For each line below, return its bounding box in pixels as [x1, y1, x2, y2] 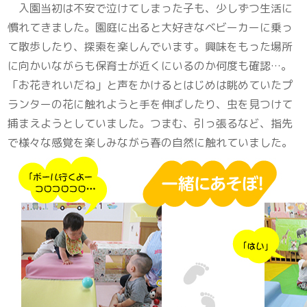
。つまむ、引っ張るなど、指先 [139, 116, 293, 132]
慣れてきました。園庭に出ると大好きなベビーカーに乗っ [8, 20, 293, 36]
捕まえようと [8, 116, 74, 132]
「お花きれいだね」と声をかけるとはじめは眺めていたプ [8, 77, 293, 93]
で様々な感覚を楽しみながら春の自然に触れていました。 [8, 135, 296, 151]
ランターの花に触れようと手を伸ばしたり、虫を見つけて [8, 97, 293, 112]
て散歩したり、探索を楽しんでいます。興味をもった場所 [8, 39, 293, 55]
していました [73, 116, 140, 132]
